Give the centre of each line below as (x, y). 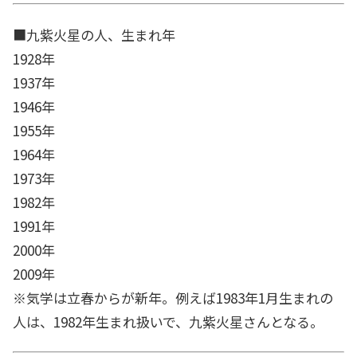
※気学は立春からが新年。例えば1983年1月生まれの (173, 297)
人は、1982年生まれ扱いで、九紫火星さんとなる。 (168, 321)
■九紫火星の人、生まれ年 (94, 34)
